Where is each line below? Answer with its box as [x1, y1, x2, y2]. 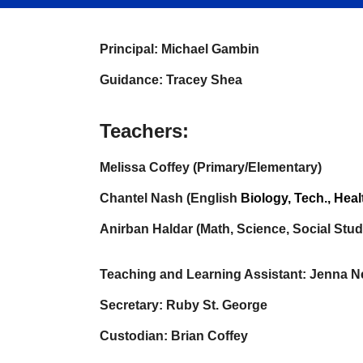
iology [250, 191, 288, 205]
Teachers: [99, 120, 194, 142]
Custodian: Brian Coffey [99, 329, 248, 343]
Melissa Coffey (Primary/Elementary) [99, 160, 322, 174]
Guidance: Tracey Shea [99, 73, 242, 87]
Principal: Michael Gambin [99, 42, 259, 56]
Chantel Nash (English [99, 191, 241, 205]
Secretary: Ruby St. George [99, 298, 267, 312]
